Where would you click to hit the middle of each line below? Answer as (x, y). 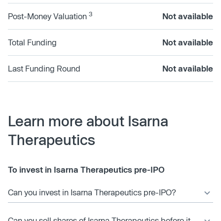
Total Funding (32, 42)
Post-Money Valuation (48, 16)
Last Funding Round (44, 68)
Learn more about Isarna (88, 121)
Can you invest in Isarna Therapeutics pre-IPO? (92, 192)
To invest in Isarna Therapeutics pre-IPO (86, 169)
